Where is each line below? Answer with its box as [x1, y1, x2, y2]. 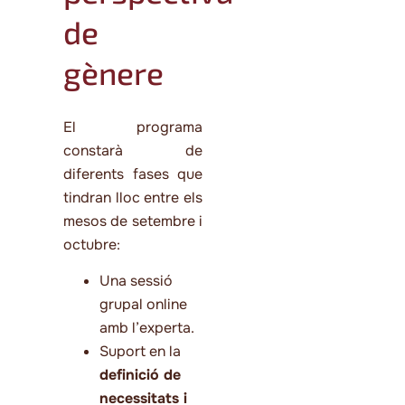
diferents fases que [63, 165, 202, 184]
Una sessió [99, 271, 173, 291]
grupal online [99, 295, 187, 315]
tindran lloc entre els [63, 188, 202, 208]
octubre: [63, 235, 124, 255]
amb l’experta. [99, 318, 198, 338]
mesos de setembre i [63, 212, 202, 231]
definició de [99, 365, 181, 385]
